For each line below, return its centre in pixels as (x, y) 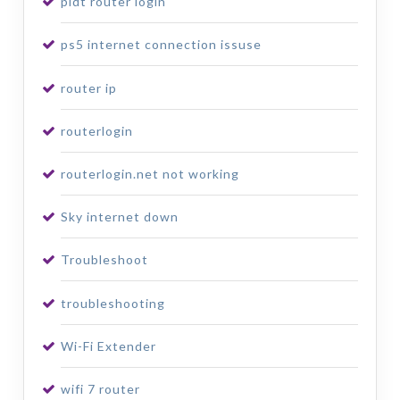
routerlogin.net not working (150, 174)
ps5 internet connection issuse (161, 45)
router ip (88, 87)
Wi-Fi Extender (108, 346)
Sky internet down (119, 217)
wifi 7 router (100, 388)
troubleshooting (112, 303)
